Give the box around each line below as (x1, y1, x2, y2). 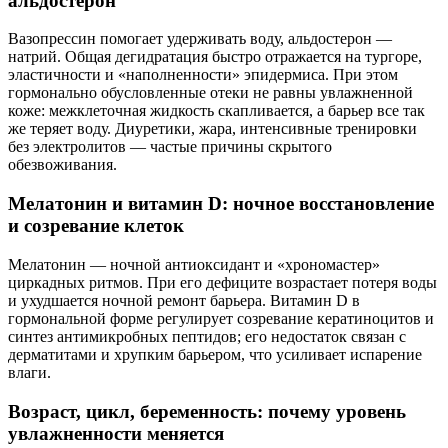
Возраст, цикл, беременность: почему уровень (8, 400, 406, 422)
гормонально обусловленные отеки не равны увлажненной (8, 84, 413, 102)
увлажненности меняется (8, 422, 224, 444)
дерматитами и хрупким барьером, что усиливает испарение (8, 345, 422, 363)
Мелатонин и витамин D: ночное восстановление (8, 193, 434, 215)
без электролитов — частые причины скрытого (8, 138, 332, 156)
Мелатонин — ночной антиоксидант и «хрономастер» (8, 255, 380, 273)
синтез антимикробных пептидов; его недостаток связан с (8, 327, 406, 345)
